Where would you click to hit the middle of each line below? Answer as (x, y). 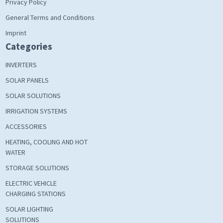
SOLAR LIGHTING (29, 209)
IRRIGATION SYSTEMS (36, 111)
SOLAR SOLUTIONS (33, 95)
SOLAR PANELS (27, 80)
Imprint (16, 33)
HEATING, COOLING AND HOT (46, 142)
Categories (29, 46)
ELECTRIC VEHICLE (31, 183)
